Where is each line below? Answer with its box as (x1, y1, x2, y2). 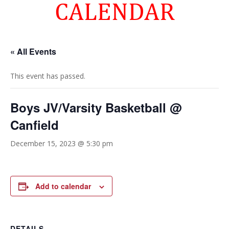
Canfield (10, 116, 59, 133)
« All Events (10, 45, 56, 57)
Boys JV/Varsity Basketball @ (10, 99, 181, 116)
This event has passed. (10, 71, 85, 81)
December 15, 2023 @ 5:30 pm (10, 139, 113, 148)
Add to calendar (35, 181, 91, 191)
